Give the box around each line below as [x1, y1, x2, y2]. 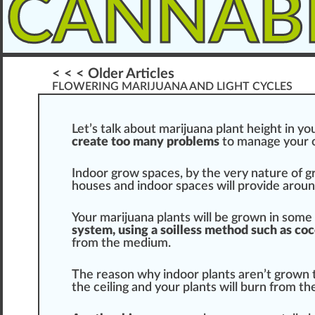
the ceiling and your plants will [72, 281, 240, 295]
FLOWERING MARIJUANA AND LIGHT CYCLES [52, 81, 292, 93]
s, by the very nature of [174, 167, 305, 181]
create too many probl [72, 136, 196, 149]
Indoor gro [72, 167, 129, 181]
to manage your [219, 136, 311, 149]
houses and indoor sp [72, 180, 188, 193]
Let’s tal [72, 123, 115, 136]
